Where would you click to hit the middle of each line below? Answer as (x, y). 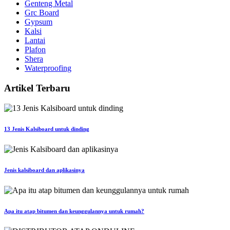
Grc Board (42, 13)
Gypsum (39, 22)
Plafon (35, 50)
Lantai (35, 41)
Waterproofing (48, 68)
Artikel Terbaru (37, 88)
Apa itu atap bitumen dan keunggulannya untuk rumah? (74, 211)
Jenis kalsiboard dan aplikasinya (44, 170)
